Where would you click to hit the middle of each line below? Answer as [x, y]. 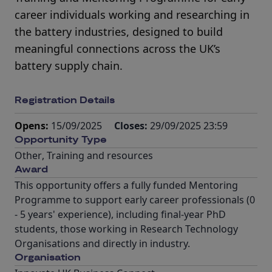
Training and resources [100, 155]
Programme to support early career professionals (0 [135, 200]
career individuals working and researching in [132, 15]
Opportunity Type [61, 140]
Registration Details [65, 100]
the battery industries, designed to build [119, 32]
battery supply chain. [69, 66]
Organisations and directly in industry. [102, 243]
